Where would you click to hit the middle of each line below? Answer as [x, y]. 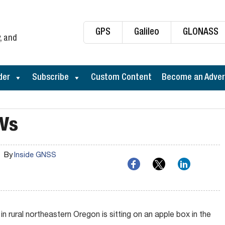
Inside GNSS [35, 156]
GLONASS [201, 32]
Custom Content [121, 78]
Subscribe [50, 78]
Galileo [147, 32]
